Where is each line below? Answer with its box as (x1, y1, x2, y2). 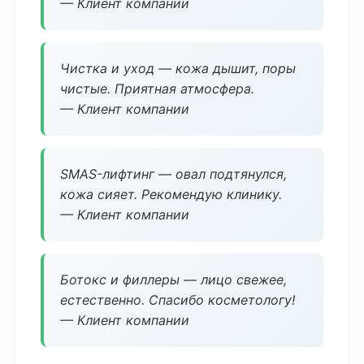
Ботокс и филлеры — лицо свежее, (60, 271, 287, 288)
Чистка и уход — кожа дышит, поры (60, 60, 296, 76)
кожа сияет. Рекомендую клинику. (60, 186, 282, 202)
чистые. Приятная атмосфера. (60, 80, 254, 97)
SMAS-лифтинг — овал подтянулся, (60, 166, 287, 182)
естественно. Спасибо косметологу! (60, 292, 295, 308)
